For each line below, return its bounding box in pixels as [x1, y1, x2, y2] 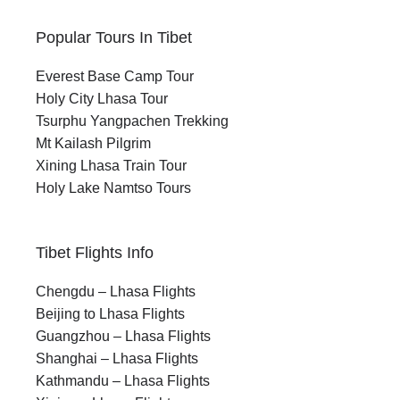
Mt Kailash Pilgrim [36, 136, 151, 152]
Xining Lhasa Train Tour [36, 158, 187, 174]
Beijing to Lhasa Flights [36, 306, 185, 322]
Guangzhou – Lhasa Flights [36, 329, 211, 345]
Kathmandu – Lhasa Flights [36, 373, 210, 389]
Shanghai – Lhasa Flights [36, 351, 198, 367]
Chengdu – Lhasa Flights [36, 284, 196, 300]
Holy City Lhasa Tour [36, 91, 168, 107]
